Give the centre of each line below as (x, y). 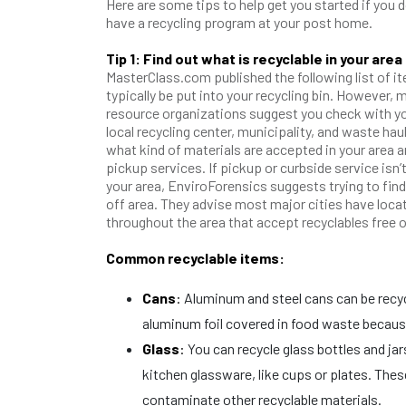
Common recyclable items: (195, 258)
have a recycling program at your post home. (241, 22)
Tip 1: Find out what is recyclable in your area (254, 58)
